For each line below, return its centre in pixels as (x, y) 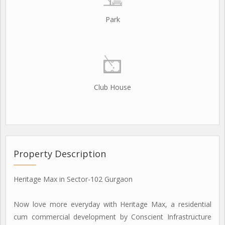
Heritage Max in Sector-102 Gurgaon (73, 179)
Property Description (60, 154)
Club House (113, 87)
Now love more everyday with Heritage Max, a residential (113, 204)
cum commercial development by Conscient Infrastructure (113, 217)
